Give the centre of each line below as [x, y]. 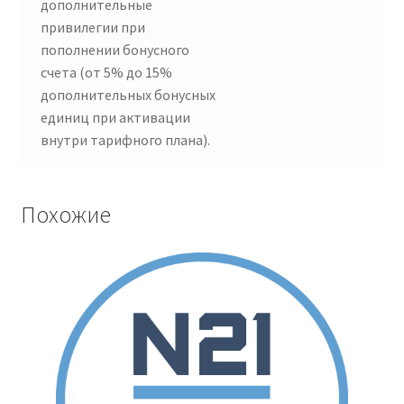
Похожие [65, 215]
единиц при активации [116, 118]
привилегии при [93, 28]
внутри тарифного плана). [126, 140]
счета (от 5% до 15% [107, 73]
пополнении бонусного [115, 50]
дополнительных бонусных [129, 95]
